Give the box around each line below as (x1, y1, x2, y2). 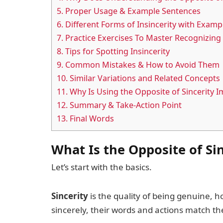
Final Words (68, 113, 114, 124)
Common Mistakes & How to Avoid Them (63, 59, 220, 71)
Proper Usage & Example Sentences (63, 5, 201, 17)
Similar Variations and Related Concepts (68, 73, 220, 84)
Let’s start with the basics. (51, 161, 152, 173)
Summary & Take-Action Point (68, 100, 182, 111)
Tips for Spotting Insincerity (63, 46, 170, 57)
